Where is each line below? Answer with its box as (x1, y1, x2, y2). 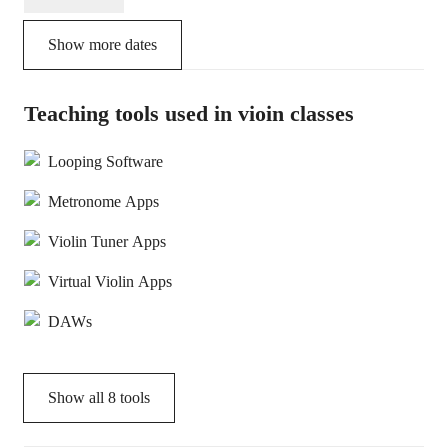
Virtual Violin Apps (48, 273, 172, 290)
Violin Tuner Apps (48, 233, 166, 250)
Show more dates (48, 36, 157, 53)
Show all (48, 389, 108, 406)
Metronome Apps (48, 193, 159, 210)
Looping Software (48, 153, 163, 170)
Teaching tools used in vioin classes (24, 101, 354, 126)
